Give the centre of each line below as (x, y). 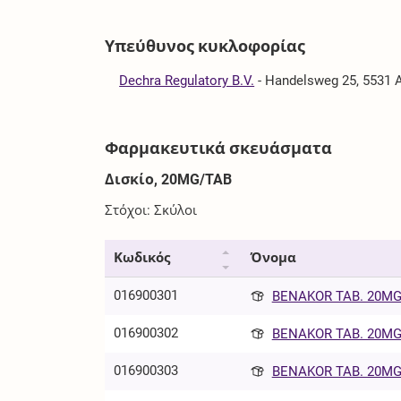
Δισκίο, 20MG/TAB (169, 179)
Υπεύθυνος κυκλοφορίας (205, 46)
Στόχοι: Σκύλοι (151, 210)
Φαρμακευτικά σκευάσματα (219, 148)
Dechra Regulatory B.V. (187, 80)
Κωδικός (142, 257)
